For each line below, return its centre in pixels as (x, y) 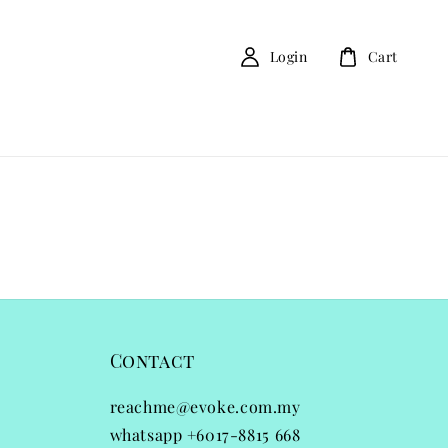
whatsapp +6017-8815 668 (205, 434)
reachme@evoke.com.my (205, 406)
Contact (152, 360)
